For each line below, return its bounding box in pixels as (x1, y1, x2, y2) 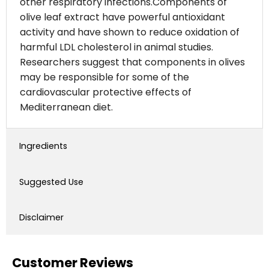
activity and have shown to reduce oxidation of (19, 25, 240, 40)
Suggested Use (19, 175, 83, 188)
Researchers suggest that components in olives (19, 55, 245, 70)
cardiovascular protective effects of (19, 85, 192, 100)
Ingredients (19, 140, 67, 153)
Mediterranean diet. (19, 100, 113, 115)
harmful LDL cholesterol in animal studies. (19, 40, 213, 55)
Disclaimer (19, 211, 64, 223)
